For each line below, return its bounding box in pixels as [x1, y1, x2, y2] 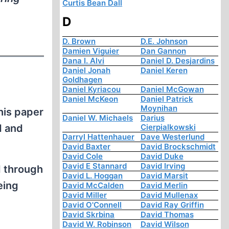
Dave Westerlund [140, 132, 204, 142]
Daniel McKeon [62, 94, 119, 104]
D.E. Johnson [140, 36, 188, 47]
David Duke [140, 151, 184, 162]
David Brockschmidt [140, 142, 216, 152]
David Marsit [140, 171, 188, 181]
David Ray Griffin [140, 200, 204, 210]
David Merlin [140, 180, 188, 191]
